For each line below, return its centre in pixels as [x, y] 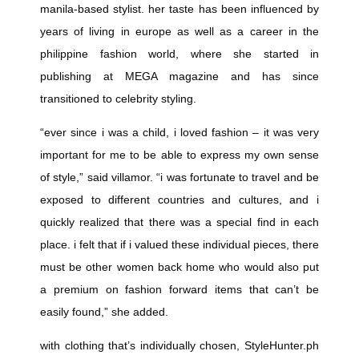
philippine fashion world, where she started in [179, 53]
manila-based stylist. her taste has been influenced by [179, 8]
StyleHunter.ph [282, 345]
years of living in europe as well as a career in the [179, 31]
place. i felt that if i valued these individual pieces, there [179, 244]
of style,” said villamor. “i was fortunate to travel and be [179, 177]
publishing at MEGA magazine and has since [179, 76]
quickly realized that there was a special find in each [179, 222]
